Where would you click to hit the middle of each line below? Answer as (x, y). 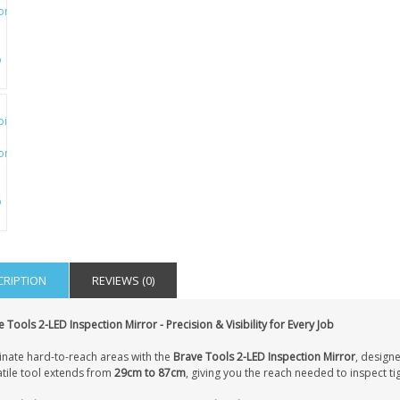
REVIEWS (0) (123, 280)
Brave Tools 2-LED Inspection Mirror (264, 357)
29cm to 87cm (150, 373)
